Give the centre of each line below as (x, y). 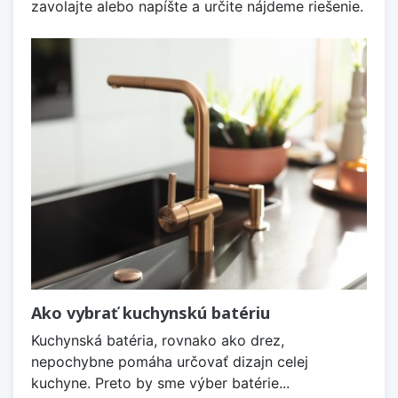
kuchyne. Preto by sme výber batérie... (160, 383)
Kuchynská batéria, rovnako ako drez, (158, 341)
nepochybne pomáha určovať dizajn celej (170, 362)
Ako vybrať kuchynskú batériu (151, 313)
